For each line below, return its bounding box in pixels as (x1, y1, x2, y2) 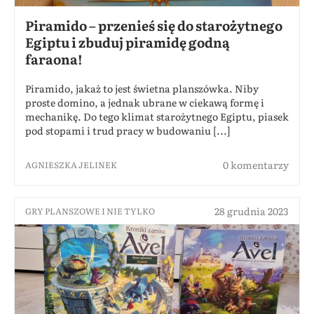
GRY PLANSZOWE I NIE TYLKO (25, 205, 155, 218)
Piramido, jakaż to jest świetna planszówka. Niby (25, 81, 259, 96)
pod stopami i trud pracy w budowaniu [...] (25, 123, 231, 138)
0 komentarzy (223, 158, 289, 172)
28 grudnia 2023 (214, 204, 289, 219)
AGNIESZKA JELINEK (25, 158, 117, 172)
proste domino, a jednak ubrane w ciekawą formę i (25, 95, 264, 110)
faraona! (25, 49, 83, 69)
